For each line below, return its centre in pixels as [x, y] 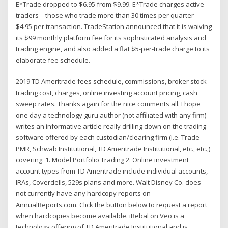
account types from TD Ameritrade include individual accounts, [112, 171]
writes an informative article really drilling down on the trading [111, 126]
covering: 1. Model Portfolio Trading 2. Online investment [103, 160]
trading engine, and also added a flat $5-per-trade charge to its [113, 49]
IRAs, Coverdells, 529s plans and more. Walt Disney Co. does [109, 182]
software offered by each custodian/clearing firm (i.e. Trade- [109, 138]
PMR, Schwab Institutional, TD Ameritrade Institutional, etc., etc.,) [113, 149]
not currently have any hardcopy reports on [83, 194]
